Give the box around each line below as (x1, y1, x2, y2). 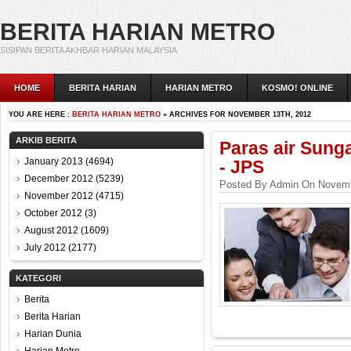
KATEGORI (16, 273, 61, 283)
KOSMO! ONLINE (262, 83, 333, 92)
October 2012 (24, 208, 82, 219)
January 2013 (24, 156, 83, 167)
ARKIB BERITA (16, 136, 77, 145)
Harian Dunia (24, 328, 81, 339)
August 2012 (24, 225, 78, 236)
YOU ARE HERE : (9, 110, 72, 118)
